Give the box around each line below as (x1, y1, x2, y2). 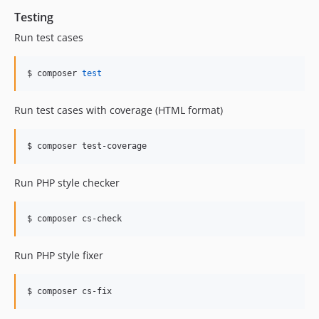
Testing (14, 9, 53, 25)
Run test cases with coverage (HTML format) (14, 103, 223, 117)
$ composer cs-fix (27, 286, 112, 296)
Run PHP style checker (14, 175, 120, 189)
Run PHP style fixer (14, 248, 103, 262)
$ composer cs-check (27, 213, 122, 224)
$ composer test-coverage (27, 140, 147, 151)
